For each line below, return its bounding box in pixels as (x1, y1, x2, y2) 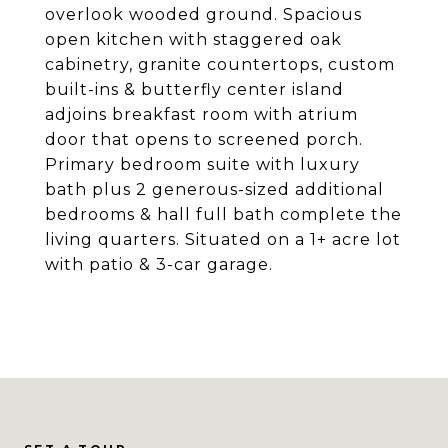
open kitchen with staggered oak (45, 30, 342, 49)
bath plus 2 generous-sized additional (45, 180, 384, 199)
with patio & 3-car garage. (45, 255, 273, 274)
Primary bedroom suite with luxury (45, 155, 360, 174)
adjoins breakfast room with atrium (45, 105, 358, 124)
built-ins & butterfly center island (45, 80, 344, 99)
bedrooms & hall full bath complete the (45, 205, 402, 224)
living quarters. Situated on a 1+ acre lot (45, 230, 401, 249)
